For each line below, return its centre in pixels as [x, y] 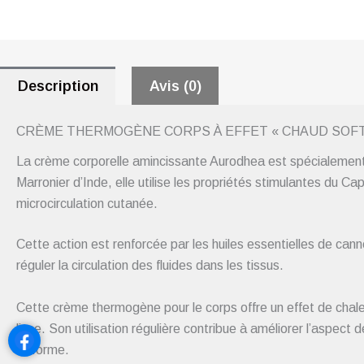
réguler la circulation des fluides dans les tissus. [150, 266]
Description [58, 86]
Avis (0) [175, 86]
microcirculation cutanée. [87, 204]
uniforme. [43, 349]
